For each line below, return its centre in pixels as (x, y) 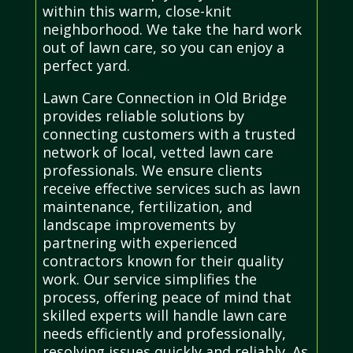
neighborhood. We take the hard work (172, 30)
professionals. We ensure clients (152, 171)
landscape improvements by (139, 225)
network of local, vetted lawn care (158, 152)
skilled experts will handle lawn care (164, 316)
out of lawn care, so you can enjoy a (163, 48)
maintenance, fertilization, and (147, 207)
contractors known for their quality (163, 261)
